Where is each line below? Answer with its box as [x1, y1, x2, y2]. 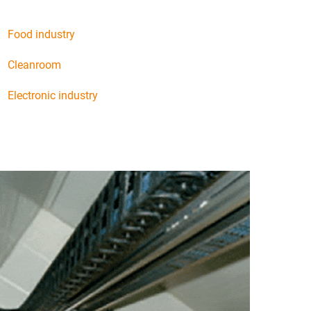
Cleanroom [8, 58, 61, 72]
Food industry [8, 27, 75, 41]
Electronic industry [8, 88, 98, 102]
